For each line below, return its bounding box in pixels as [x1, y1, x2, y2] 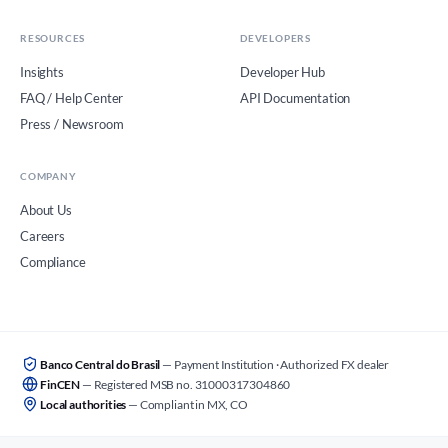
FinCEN [40, 376, 81, 392]
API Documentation [240, 90, 351, 106]
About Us [20, 202, 72, 218]
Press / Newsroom [20, 116, 124, 132]
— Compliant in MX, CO [126, 396, 248, 412]
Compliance [20, 254, 86, 270]
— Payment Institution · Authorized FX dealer [160, 356, 390, 372]
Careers [20, 228, 65, 244]
